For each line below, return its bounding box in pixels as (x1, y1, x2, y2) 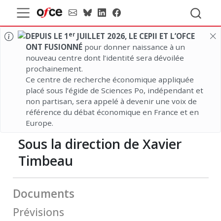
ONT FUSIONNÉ (25, 42, 82, 52)
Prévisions (12, 204, 64, 219)
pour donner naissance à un (82, 42, 185, 52)
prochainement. (25, 64, 83, 74)
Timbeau (18, 152, 73, 170)
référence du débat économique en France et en (25, 107, 199, 117)
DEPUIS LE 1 (25, 31, 69, 41)
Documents (12, 186, 74, 201)
